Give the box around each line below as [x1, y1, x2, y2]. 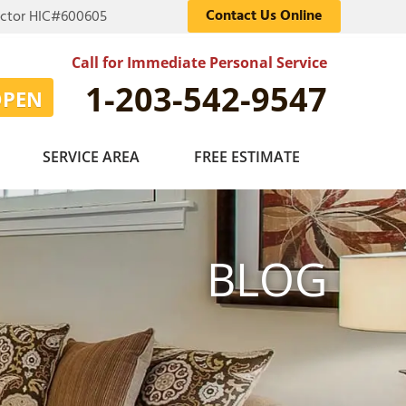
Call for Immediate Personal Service [72, 53, 327, 72]
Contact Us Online [206, 5, 323, 28]
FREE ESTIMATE [194, 147, 300, 167]
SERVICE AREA [43, 147, 140, 167]
